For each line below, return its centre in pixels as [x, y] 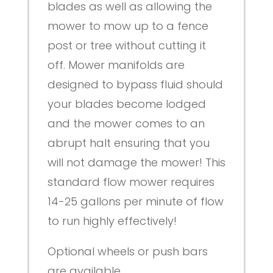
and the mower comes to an [126, 124]
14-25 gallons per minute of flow [135, 202]
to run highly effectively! [112, 221]
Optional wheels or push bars [127, 252]
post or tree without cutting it [126, 46]
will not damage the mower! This [136, 163]
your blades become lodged [126, 104]
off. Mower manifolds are [116, 65]
